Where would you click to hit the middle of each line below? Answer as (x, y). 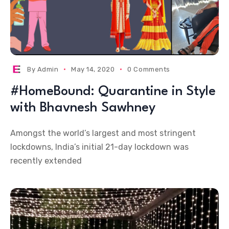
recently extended (46, 161)
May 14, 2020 (93, 69)
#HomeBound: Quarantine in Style (113, 91)
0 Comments (149, 69)
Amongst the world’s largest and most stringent (103, 133)
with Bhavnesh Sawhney (83, 108)
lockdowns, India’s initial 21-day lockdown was (99, 147)
